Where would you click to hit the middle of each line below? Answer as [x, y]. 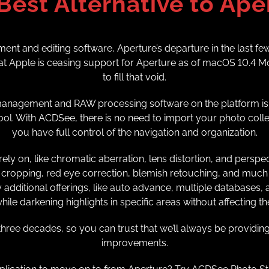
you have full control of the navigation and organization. [134, 132]
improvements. [134, 243]
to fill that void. [134, 77]
